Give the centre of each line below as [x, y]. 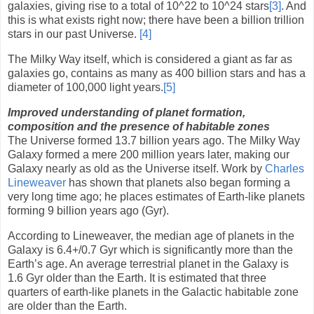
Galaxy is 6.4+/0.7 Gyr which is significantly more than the [150, 250]
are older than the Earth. [67, 306]
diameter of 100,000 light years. [86, 87]
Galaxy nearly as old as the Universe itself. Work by [136, 168]
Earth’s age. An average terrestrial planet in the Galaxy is [148, 264]
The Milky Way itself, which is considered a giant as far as [150, 59]
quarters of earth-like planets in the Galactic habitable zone [153, 292]
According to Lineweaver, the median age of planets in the [151, 235]
